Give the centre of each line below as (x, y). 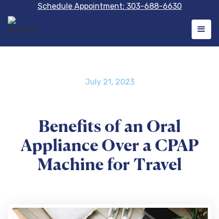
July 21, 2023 (109, 82)
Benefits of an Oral (109, 127)
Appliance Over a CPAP (109, 146)
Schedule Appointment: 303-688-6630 (109, 6)
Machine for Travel (109, 165)
